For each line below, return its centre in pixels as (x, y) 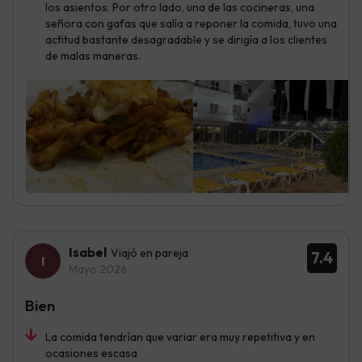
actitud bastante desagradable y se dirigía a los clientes (186, 39)
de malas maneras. (93, 55)
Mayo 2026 (98, 269)
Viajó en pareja (149, 253)
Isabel (88, 252)
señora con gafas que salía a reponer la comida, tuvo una (191, 23)
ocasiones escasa (91, 353)
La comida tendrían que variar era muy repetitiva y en (180, 337)
